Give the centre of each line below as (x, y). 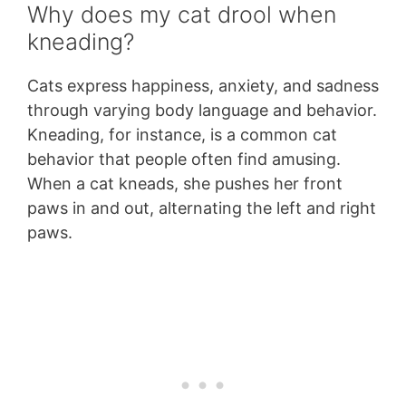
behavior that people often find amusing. (184, 159)
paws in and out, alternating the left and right (202, 208)
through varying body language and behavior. (202, 110)
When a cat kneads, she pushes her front (185, 183)
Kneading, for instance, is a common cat (182, 134)
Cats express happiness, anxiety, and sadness (203, 85)
